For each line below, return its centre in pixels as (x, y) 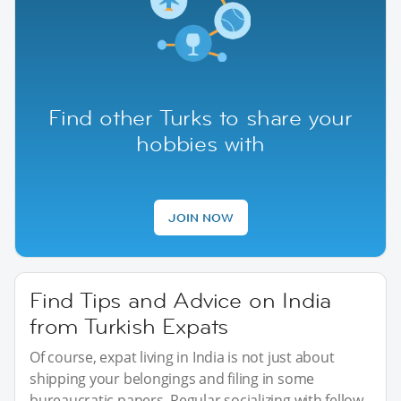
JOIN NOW (200, 217)
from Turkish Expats (129, 326)
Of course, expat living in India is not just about (182, 357)
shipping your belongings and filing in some (172, 378)
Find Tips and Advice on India (181, 300)
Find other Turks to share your (200, 117)
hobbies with (200, 143)
